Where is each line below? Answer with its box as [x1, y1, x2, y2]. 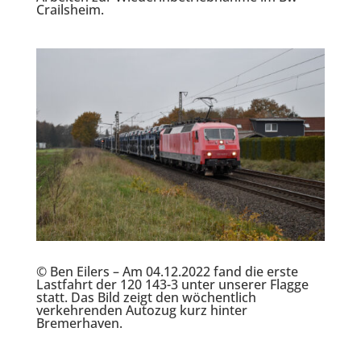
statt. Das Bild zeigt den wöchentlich [35, 288, 256, 306]
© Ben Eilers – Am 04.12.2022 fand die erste [35, 262, 298, 280]
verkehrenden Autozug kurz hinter [35, 301, 247, 319]
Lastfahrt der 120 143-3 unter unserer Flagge [35, 275, 309, 293]
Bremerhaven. [35, 313, 122, 332]
